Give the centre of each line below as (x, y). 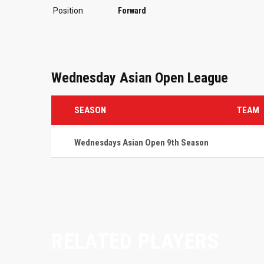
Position (68, 11)
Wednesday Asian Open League (140, 77)
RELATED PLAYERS (136, 242)
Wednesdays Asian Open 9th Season (141, 142)
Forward (132, 11)
